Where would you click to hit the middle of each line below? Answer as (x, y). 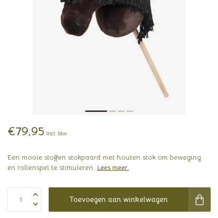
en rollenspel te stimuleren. (52, 167)
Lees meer (112, 167)
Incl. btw (57, 133)
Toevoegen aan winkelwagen (118, 199)
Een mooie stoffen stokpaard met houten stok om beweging (104, 157)
